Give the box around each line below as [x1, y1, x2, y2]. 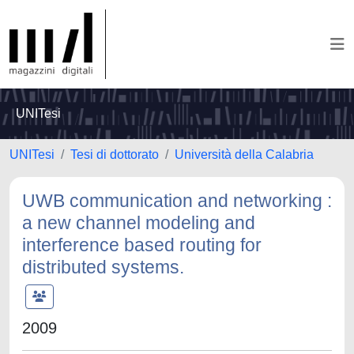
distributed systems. [22, 257, 184, 277]
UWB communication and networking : [22, 190, 332, 211]
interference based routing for [22, 235, 262, 255]
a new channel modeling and [22, 213, 255, 233]
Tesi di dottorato [70, 148, 159, 161]
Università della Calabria [175, 148, 314, 161]
